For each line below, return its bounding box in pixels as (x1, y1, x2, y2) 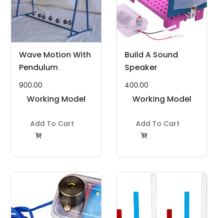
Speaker (125, 62, 157, 73)
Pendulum (19, 62, 58, 73)
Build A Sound (125, 49, 178, 61)
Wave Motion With (19, 49, 91, 61)
